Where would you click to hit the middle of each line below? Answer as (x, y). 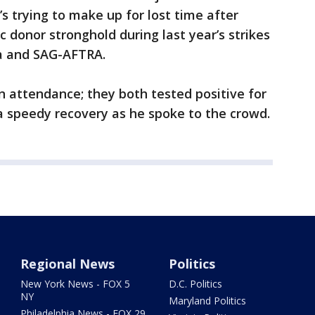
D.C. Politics (195, 284)
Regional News (68, 264)
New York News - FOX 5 (76, 284)
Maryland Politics (207, 301)
